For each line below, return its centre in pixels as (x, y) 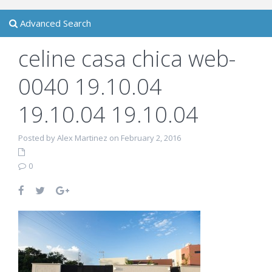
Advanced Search (54, 23)
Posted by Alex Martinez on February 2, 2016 (100, 138)
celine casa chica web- (127, 59)
